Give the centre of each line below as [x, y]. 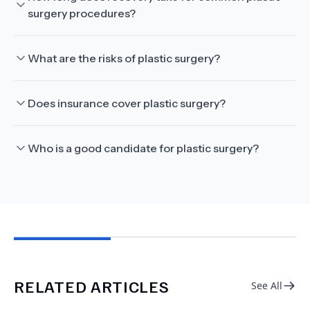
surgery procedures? [82, 13]
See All [267, 285]
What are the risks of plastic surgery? [124, 58]
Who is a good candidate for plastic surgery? [143, 148]
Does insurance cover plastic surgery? [127, 103]
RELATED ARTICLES [92, 286]
